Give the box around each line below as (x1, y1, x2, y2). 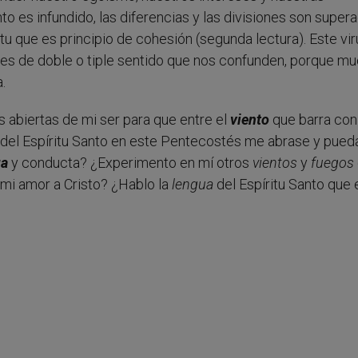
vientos (253, 154, 297, 172)
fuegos (311, 154, 354, 172)
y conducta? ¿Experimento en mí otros (8, 154, 253, 172)
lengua (172, 176, 213, 193)
